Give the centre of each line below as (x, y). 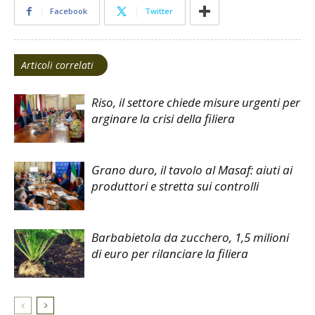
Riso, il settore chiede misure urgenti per (196, 103)
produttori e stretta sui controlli (175, 186)
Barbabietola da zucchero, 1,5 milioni (190, 238)
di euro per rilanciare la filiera (170, 254)
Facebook (69, 11)
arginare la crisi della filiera (163, 119)
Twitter (159, 11)
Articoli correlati (57, 65)
